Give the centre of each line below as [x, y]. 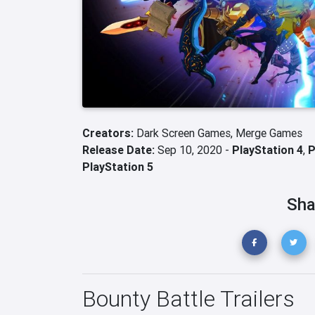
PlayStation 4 [268, 150]
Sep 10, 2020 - [193, 150]
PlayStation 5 [118, 167]
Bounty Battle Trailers [188, 299]
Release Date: [118, 150]
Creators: [109, 133]
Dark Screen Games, [186, 133]
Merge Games [269, 133]
